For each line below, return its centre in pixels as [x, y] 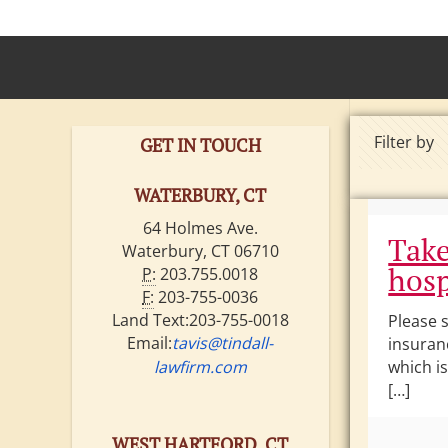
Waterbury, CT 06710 [200, 251]
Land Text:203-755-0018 [200, 320]
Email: [150, 343]
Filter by [404, 142]
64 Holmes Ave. [200, 228]
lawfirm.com [200, 367]
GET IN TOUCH [200, 145]
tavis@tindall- [223, 343]
